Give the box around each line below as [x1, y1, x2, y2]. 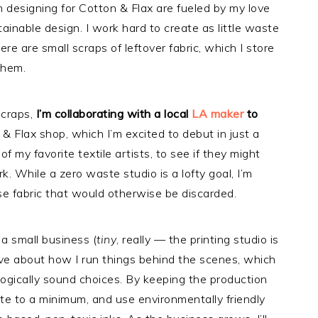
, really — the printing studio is [116, 232, 279, 246]
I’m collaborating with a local [35, 106, 192, 121]
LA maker [192, 106, 243, 121]
